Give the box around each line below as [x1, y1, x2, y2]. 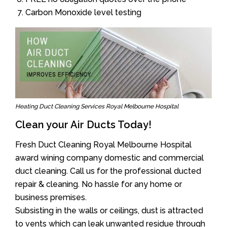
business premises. [15, 193, 87, 202]
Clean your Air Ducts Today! [15, 119, 152, 131]
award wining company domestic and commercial [15, 153, 204, 163]
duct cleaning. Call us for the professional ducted [15, 166, 201, 176]
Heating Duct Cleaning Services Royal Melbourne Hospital [15, 103, 178, 110]
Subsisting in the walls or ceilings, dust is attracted [15, 206, 203, 215]
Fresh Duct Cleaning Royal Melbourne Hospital [15, 140, 192, 149]
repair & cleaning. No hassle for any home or [15, 179, 182, 189]
